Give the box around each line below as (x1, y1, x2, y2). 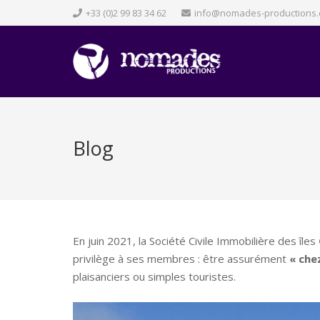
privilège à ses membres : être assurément (73, 251, 289, 266)
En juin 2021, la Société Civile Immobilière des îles (73, 234, 319, 248)
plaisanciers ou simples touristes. (73, 269, 236, 284)
